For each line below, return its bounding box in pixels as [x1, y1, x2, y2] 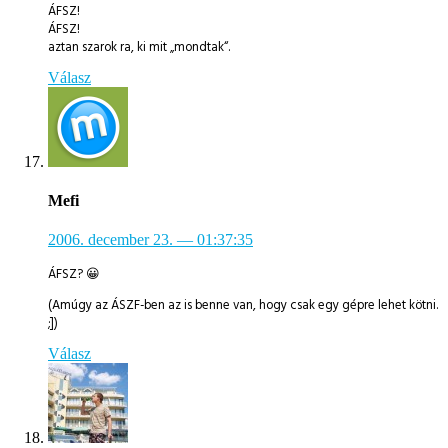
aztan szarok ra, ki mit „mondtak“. [48, 37, 230, 56]
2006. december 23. [48, 231, 173, 249]
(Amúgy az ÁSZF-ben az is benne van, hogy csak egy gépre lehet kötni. [48, 296, 438, 315]
